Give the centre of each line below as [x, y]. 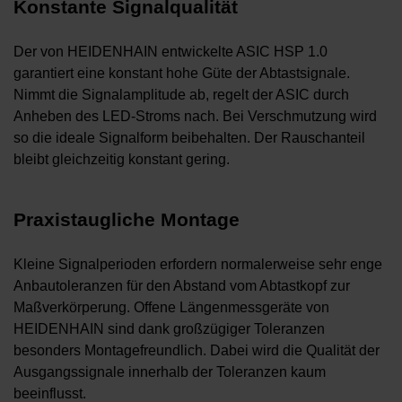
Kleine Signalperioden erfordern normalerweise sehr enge [198, 265]
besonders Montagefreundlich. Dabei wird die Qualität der [197, 351]
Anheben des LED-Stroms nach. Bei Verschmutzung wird [195, 117]
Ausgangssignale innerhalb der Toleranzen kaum [170, 372]
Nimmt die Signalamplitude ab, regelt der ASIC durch [181, 95]
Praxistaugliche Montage [127, 220]
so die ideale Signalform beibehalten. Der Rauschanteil [189, 138]
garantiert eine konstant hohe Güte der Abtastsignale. [182, 74]
